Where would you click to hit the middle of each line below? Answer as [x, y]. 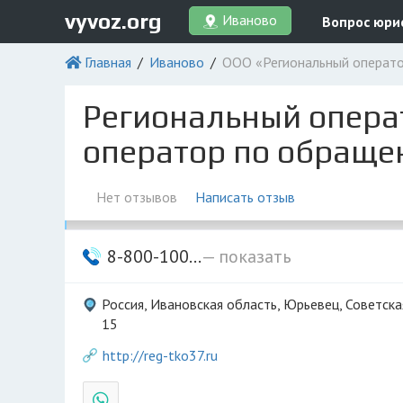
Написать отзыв [245, 197]
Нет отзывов [137, 197]
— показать [246, 256]
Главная [108, 62]
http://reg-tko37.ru [160, 355]
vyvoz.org [113, 21]
